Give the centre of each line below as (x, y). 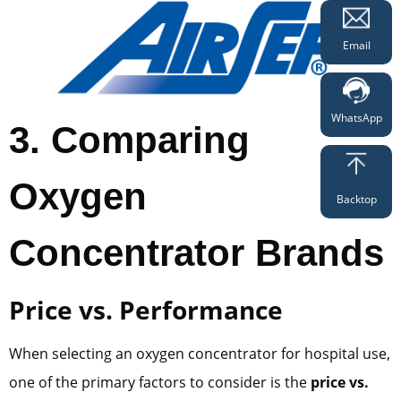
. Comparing (140, 141)
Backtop (356, 199)
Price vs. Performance (146, 310)
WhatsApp (356, 118)
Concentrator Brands (196, 253)
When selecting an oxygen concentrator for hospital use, (200, 354)
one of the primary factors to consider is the (160, 383)
